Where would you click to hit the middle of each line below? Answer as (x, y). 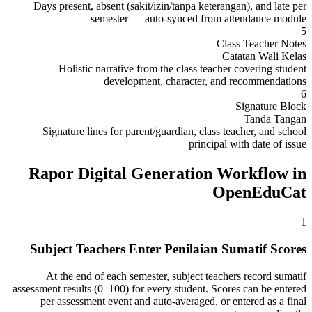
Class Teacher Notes (262, 44)
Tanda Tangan (275, 119)
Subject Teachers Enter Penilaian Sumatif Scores (168, 249)
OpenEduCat (259, 193)
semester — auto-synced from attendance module (198, 19)
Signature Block (271, 107)
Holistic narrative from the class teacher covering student (182, 69)
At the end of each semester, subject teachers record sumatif (176, 276)
